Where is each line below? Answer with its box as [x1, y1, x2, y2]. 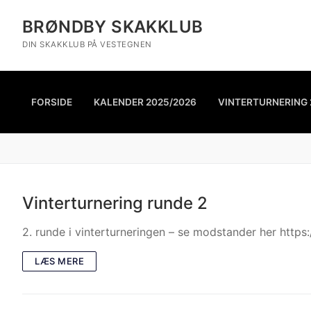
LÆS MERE [35, 255, 84, 267]
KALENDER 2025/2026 [94, 96, 196, 108]
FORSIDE [31, 96, 72, 108]
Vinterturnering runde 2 [22, 192, 208, 213]
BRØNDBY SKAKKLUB [22, 17, 203, 37]
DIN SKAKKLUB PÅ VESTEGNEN [22, 40, 152, 49]
